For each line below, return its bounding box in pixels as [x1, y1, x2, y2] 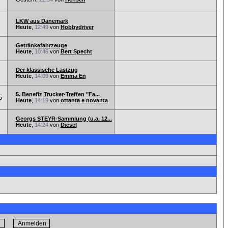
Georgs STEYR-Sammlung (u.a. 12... [15, 116, 112, 122]
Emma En [60, 73, 86, 79]
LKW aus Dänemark [15, 18, 68, 24]
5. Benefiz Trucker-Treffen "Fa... [15, 91, 100, 97]
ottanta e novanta [60, 97, 108, 103]
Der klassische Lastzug [15, 67, 78, 73]
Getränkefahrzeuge [15, 42, 67, 48]
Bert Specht [60, 48, 92, 54]
